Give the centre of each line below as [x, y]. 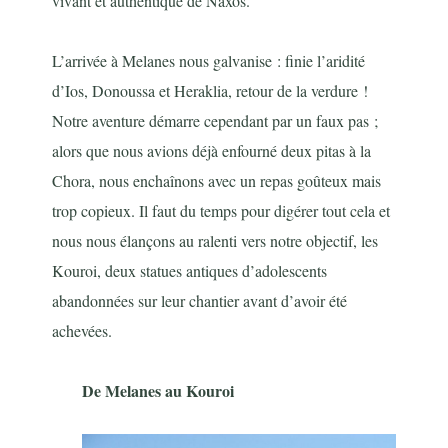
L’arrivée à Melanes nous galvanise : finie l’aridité [209, 60]
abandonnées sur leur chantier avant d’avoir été [200, 300]
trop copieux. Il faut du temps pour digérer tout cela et [221, 210]
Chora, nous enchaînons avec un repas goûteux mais [217, 180]
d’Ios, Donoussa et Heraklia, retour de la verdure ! [210, 90]
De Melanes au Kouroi [158, 390]
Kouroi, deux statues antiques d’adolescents [190, 270]
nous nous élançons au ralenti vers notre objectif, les [215, 240]
